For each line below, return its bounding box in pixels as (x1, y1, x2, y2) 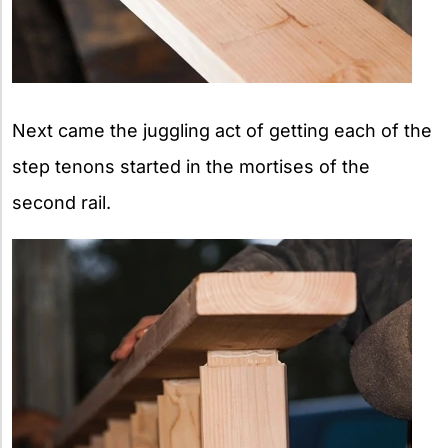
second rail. (12, 191, 111, 213)
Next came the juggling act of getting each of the (12, 119, 432, 141)
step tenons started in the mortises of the (12, 155, 370, 177)
